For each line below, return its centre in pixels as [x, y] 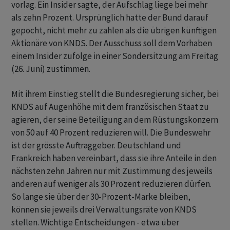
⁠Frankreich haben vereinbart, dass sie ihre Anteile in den [114, 158]
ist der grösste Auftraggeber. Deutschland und [96, 146]
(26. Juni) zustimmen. [51, 69]
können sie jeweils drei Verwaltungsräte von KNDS [104, 210]
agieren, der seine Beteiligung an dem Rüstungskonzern [115, 120]
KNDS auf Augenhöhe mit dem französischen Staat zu [110, 107]
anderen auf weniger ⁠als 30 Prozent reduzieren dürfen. [111, 184]
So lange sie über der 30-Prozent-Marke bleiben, [101, 197]
